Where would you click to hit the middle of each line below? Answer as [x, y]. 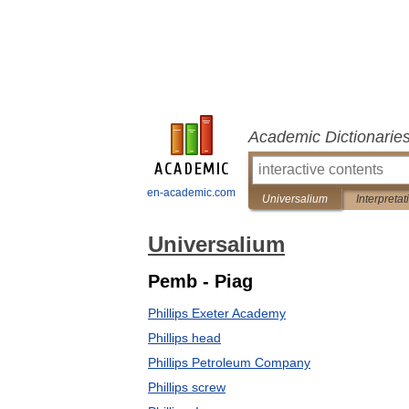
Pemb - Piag [200, 281]
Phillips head [184, 338]
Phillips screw [187, 387]
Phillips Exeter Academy [217, 313]
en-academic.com [191, 193]
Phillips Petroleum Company [229, 362]
